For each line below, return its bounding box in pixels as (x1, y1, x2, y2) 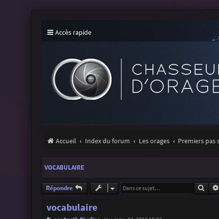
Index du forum (85, 136, 130, 145)
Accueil (55, 136, 76, 145)
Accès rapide (55, 28, 91, 37)
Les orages (138, 136, 170, 145)
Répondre (45, 183, 73, 192)
